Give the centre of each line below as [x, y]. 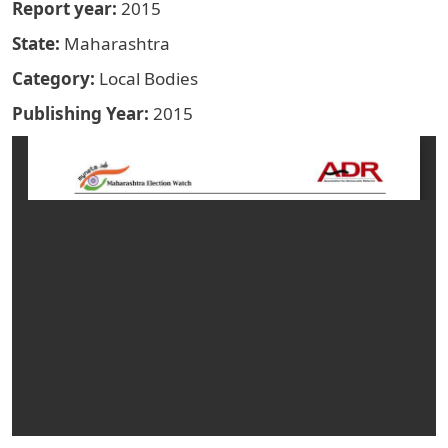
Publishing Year [78, 114]
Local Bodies [148, 79]
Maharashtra [117, 44]
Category [51, 79]
